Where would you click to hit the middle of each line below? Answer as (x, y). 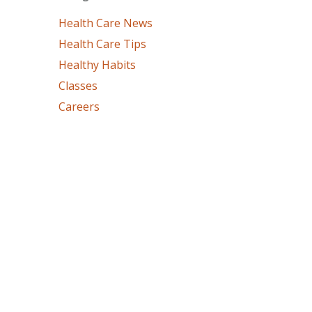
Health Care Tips (103, 44)
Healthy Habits (97, 65)
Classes (78, 86)
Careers (79, 107)
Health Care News (106, 23)
